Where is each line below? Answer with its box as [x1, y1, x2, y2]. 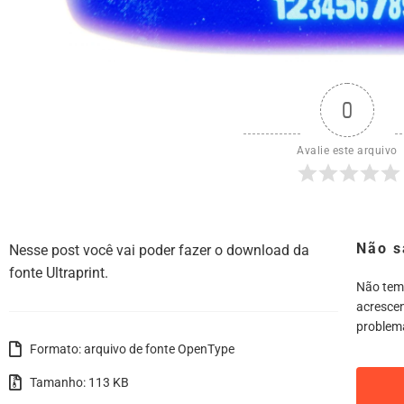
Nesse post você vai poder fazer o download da [9, 241, 309, 259]
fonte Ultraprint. [9, 263, 108, 281]
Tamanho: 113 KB [30, 374, 129, 390]
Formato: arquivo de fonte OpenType [30, 341, 234, 356]
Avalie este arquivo [297, 143, 398, 157]
